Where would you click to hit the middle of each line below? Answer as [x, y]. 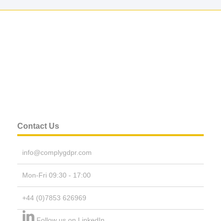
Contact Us [38, 126]
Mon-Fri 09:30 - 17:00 [56, 175]
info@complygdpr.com [57, 152]
